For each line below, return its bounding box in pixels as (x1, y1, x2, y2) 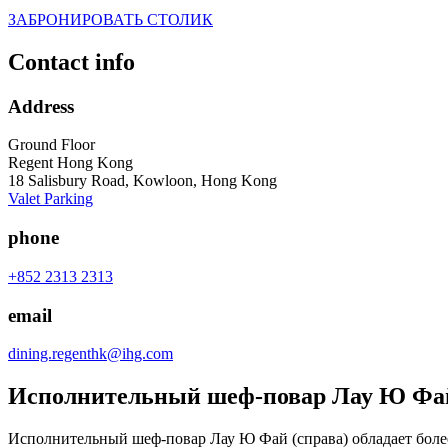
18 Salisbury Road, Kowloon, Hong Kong (8, 172, 277, 190)
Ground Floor (8, 136, 95, 154)
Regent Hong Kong (8, 154, 133, 172)
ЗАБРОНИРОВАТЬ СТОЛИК (8, 10, 213, 28)
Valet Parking (8, 190, 93, 208)
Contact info (8, 48, 135, 75)
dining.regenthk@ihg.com (8, 345, 173, 363)
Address (8, 95, 74, 117)
